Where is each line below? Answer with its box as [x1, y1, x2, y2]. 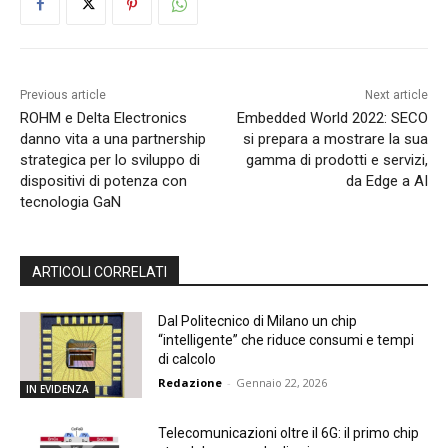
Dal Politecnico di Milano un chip [158, 312, 358, 329]
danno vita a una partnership [20, 129, 206, 148]
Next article [364, 87, 428, 102]
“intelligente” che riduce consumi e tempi [158, 331, 415, 348]
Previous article [20, 87, 106, 102]
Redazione [158, 374, 223, 390]
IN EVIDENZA [26, 381, 89, 396]
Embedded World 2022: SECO [236, 108, 428, 127]
